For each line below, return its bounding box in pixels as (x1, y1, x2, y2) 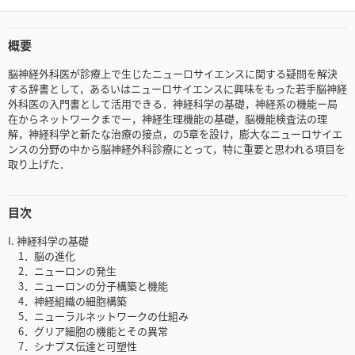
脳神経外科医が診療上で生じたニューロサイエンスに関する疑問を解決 (8, 66, 338, 82)
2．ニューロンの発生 (8, 263, 116, 279)
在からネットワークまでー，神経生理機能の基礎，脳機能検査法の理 (8, 111, 327, 127)
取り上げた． (8, 156, 70, 172)
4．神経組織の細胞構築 (8, 293, 127, 309)
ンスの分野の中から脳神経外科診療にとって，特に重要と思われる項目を (8, 141, 345, 157)
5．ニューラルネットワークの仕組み (8, 308, 189, 324)
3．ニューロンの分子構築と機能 (8, 278, 168, 294)
